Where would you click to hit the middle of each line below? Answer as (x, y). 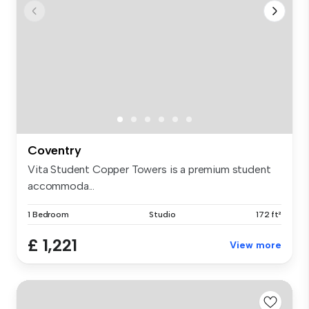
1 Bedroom (48, 215)
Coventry (54, 151)
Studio (162, 215)
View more (256, 246)
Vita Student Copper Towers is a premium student (149, 170)
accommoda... (61, 186)
